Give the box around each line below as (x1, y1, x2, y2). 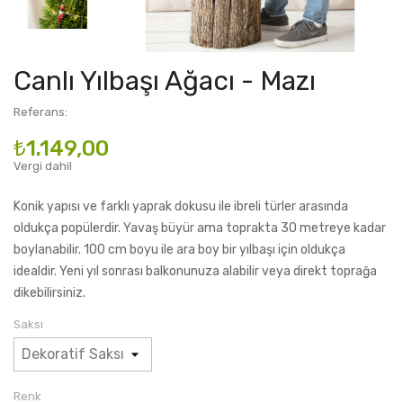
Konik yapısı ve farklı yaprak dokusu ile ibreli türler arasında (13, 199, 348, 214)
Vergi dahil (13, 159, 72, 173)
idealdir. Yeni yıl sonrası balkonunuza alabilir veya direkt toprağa (13, 264, 377, 279)
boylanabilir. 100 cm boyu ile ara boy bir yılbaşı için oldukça (13, 242, 345, 257)
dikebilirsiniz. (13, 285, 85, 300)
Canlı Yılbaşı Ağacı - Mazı (13, 65, 316, 97)
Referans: (13, 105, 67, 119)
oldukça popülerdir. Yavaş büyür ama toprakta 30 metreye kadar (13, 220, 386, 236)
